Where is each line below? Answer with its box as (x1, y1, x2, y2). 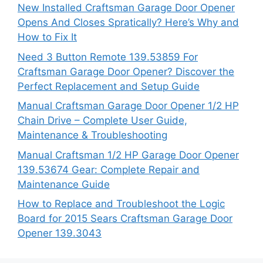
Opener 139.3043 (18, 227, 102, 239)
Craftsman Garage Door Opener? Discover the (18, 65, 234, 77)
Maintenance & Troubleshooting (18, 129, 167, 141)
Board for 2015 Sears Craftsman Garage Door (18, 213, 232, 224)
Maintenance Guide (18, 178, 110, 190)
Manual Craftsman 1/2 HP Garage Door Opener (18, 149, 239, 161)
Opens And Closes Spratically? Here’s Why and (18, 16, 239, 28)
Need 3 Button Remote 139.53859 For (18, 50, 198, 63)
